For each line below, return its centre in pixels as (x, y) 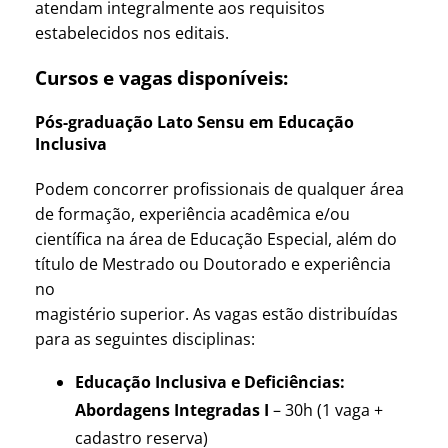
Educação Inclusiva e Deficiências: (210, 381)
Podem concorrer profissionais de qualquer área (219, 188)
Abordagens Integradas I (172, 409)
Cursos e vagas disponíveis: (161, 78)
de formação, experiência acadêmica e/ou (192, 213)
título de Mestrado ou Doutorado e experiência (213, 263)
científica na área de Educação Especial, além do (216, 238)
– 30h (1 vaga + (326, 409)
